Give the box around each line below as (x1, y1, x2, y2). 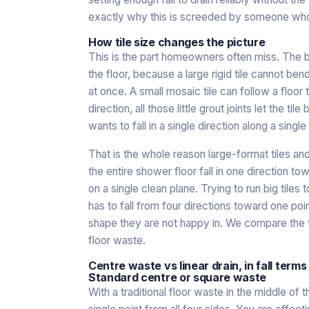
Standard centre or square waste (88, 270, 267, 284)
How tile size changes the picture (88, 34, 266, 49)
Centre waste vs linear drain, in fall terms (88, 258, 307, 272)
